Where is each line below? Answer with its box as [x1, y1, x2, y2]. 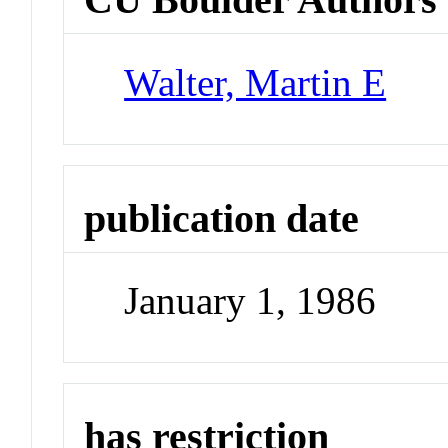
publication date [84, 195, 360, 241]
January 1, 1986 [124, 279, 377, 323]
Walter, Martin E [124, 60, 387, 104]
